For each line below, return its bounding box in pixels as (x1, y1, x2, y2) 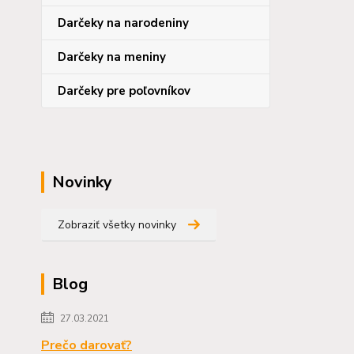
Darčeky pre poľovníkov (58, 83, 190, 99)
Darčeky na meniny (58, 49, 166, 65)
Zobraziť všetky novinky (58, 217, 176, 232)
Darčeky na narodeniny (58, 15, 189, 31)
